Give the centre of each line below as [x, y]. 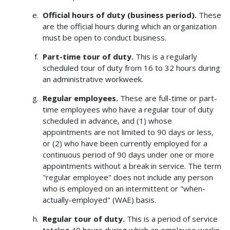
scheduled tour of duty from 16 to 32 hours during [131, 68]
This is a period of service [171, 219]
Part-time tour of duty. [88, 57]
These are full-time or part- [167, 98]
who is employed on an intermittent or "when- [124, 189]
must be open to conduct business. [104, 38]
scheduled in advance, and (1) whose [107, 121]
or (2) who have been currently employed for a [125, 143]
